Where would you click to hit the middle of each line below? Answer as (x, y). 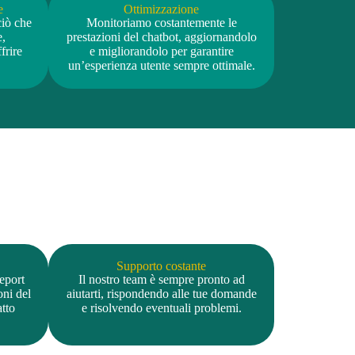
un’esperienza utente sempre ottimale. (161, 65)
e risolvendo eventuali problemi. (161, 307)
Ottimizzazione (161, 9)
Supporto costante (161, 265)
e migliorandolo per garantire (161, 51)
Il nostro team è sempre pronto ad (161, 279)
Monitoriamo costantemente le (161, 22)
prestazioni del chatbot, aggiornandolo (161, 36)
